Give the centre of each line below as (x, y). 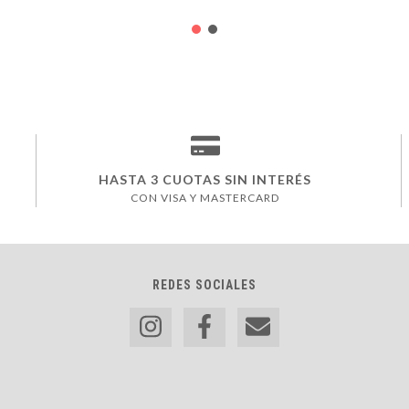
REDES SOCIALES (204, 285)
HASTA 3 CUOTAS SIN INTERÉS (205, 180)
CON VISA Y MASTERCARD (205, 198)
